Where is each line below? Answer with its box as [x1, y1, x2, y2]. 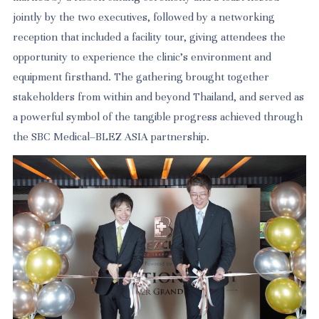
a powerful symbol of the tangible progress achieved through [13, 110, 303, 124]
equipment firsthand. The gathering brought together [13, 70, 270, 84]
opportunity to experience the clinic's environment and [13, 51, 272, 64]
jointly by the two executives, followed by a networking [13, 11, 276, 24]
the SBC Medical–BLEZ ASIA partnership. [13, 130, 210, 144]
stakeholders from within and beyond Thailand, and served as [13, 90, 305, 104]
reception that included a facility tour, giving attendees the [13, 31, 286, 44]
